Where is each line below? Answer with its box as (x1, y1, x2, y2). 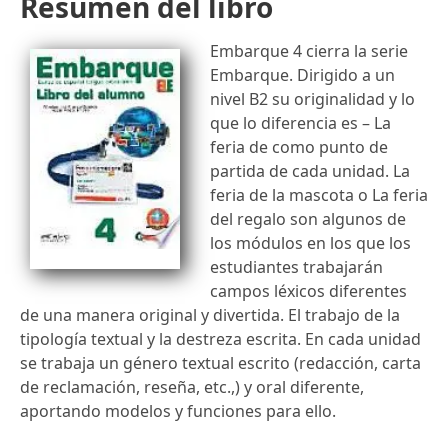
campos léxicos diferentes (210, 279, 407, 302)
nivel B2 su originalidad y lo (210, 87, 415, 110)
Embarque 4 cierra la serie (210, 39, 408, 62)
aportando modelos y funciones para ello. (20, 399, 336, 422)
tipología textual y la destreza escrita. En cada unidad (20, 327, 421, 350)
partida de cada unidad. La (210, 159, 410, 182)
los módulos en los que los (210, 231, 411, 254)
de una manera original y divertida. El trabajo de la (20, 303, 400, 326)
